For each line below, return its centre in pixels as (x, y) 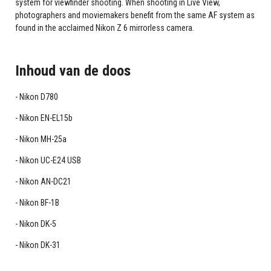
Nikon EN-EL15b (46, 118)
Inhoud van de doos (73, 71)
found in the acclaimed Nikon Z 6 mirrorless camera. (104, 28)
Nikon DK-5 (38, 224)
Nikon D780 (38, 97)
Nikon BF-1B (39, 203)
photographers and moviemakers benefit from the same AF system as (135, 15)
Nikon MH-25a (43, 139)
